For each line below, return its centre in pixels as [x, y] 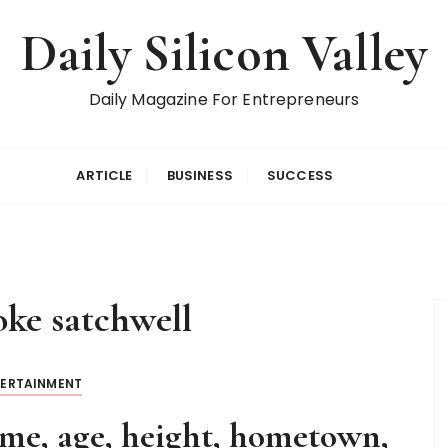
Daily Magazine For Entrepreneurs [224, 99]
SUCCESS [300, 175]
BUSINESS [199, 175]
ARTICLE [104, 175]
